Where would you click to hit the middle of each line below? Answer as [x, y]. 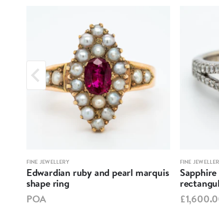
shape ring [48, 183]
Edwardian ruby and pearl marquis [98, 172]
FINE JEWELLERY [48, 162]
